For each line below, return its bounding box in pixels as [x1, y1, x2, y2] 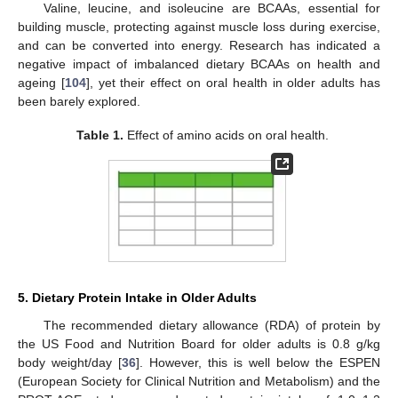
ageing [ [18, 75, 65, 90]
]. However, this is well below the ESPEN [136, 355, 380, 370]
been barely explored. [18, 93, 140, 108]
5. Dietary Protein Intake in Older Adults [18, 291, 257, 306]
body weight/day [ [18, 355, 122, 370]
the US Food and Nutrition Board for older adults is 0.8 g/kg [18, 337, 380, 352]
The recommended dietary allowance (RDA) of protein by [43, 318, 380, 333]
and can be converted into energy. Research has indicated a [18, 37, 380, 52]
